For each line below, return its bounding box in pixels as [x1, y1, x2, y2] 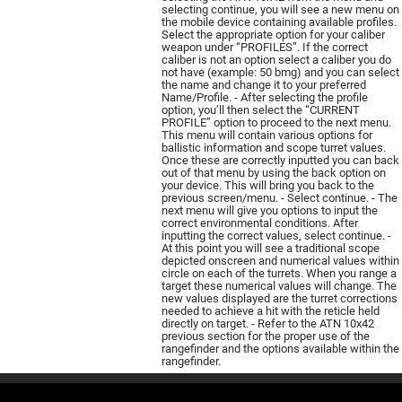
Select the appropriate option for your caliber [162, 27, 385, 41]
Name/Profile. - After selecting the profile [162, 90, 368, 104]
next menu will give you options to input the [162, 203, 378, 217]
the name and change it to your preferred [162, 77, 366, 92]
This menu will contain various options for [162, 127, 372, 142]
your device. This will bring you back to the [162, 178, 374, 192]
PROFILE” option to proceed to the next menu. [162, 115, 391, 129]
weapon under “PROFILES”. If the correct [162, 39, 368, 54]
